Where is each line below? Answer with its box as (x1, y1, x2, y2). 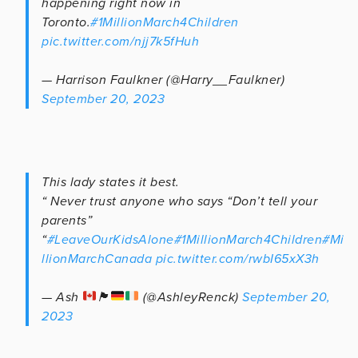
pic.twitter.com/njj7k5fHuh (42, 33, 199, 50)
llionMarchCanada (42, 250, 152, 267)
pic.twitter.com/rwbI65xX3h (155, 250, 320, 267)
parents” (42, 212, 92, 229)
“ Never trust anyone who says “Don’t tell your (42, 193, 317, 209)
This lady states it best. (42, 173, 180, 190)
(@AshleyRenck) (139, 288, 243, 305)
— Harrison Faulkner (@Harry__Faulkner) (42, 71, 284, 88)
